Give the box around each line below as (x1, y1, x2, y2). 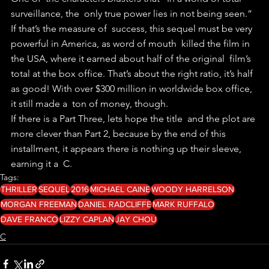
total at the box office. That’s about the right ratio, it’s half (11, 67, 258, 79)
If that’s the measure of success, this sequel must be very (11, 22, 255, 34)
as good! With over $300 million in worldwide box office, (11, 82, 255, 94)
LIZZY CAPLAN (59, 214, 114, 224)
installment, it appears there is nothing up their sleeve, (11, 142, 244, 154)
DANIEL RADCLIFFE (78, 199, 151, 209)
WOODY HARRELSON (151, 184, 234, 194)
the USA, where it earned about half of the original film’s (11, 52, 253, 64)
